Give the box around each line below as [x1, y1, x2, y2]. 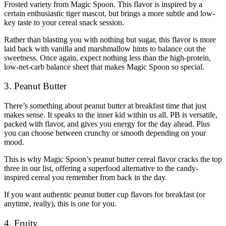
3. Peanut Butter [4, 81, 67, 92]
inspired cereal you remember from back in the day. [4, 173, 169, 182]
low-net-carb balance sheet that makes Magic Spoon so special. [4, 62, 204, 71]
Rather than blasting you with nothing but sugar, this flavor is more [4, 35, 216, 44]
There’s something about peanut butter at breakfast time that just [4, 101, 206, 110]
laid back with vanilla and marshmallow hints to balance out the [4, 44, 206, 53]
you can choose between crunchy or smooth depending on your [4, 129, 206, 138]
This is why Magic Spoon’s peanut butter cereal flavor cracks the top [4, 155, 222, 164]
